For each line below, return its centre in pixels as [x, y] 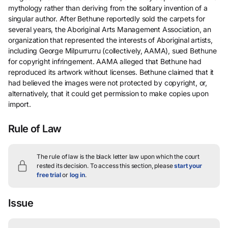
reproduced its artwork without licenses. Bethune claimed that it [111, 72]
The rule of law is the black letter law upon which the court [118, 156]
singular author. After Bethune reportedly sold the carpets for [107, 19]
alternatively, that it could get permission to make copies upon [108, 93]
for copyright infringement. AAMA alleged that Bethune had [105, 61]
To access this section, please [132, 166]
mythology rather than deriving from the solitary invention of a [108, 8]
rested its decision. [63, 166]
